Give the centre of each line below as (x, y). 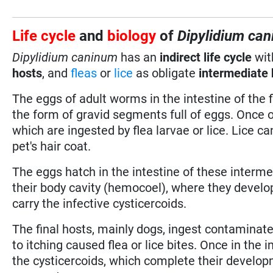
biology (132, 36)
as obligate (166, 73)
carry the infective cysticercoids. (100, 203)
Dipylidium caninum (65, 57)
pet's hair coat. (52, 146)
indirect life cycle (204, 57)
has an (137, 57)
